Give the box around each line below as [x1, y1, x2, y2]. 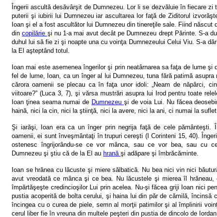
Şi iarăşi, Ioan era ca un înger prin [12, 123, 118, 131]
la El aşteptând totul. [12, 46, 70, 54]
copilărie [22, 29, 47, 37]
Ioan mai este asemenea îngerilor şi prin [12, 63, 127, 71]
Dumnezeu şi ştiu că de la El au [12, 149, 103, 157]
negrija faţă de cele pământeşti [118, 123, 209, 131]
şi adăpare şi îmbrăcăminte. [121, 149, 199, 157]
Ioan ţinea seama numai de [12, 98, 92, 106]
